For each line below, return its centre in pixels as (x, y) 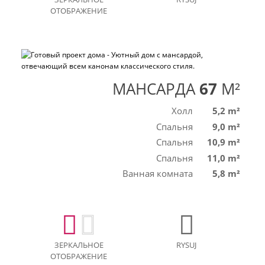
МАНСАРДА (154, 88)
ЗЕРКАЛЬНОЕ (79, 245)
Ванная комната (158, 174)
